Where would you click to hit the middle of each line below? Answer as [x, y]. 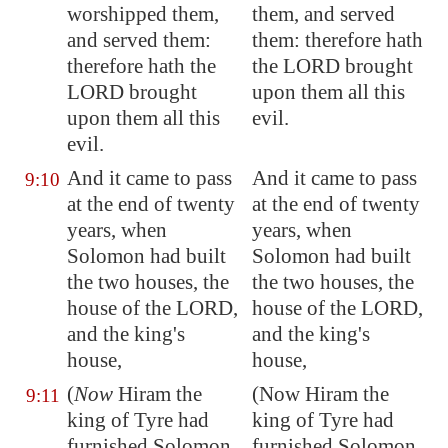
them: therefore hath [337, 40]
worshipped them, [143, 14]
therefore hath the [141, 66]
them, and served [323, 14]
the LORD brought [332, 66]
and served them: [139, 40]
